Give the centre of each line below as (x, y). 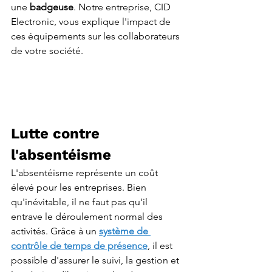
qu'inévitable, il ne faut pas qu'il (80, 202)
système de (125, 231)
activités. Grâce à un (55, 231)
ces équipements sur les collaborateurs (97, 36)
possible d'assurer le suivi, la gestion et (96, 260)
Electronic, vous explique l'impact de (92, 22)
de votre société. (47, 51)
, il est (161, 246)
